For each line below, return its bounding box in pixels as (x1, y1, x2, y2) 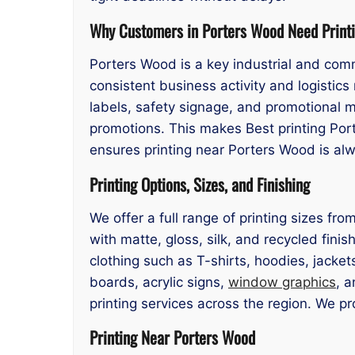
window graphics (228, 273, 336, 290)
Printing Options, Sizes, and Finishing (90, 171, 310, 197)
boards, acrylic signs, (90, 273, 228, 290)
